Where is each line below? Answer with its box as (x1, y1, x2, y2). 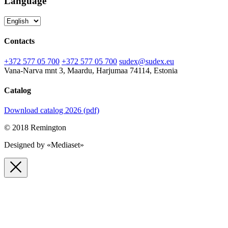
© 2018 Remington (4, 123, 66, 132)
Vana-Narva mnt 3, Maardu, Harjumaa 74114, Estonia (4, 66, 178, 75)
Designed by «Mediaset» (4, 140, 84, 150)
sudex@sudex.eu (119, 56, 174, 66)
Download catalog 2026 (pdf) (4, 106, 99, 115)
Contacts (4, 37, 35, 46)
